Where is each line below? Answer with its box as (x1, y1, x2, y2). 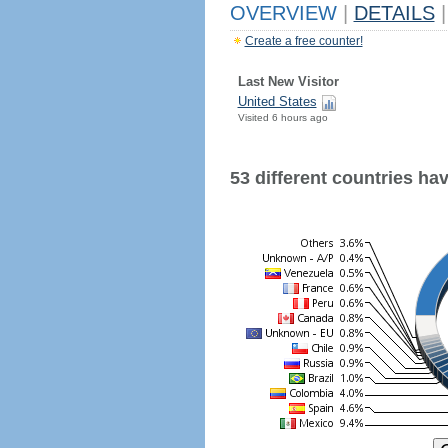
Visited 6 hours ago (237, 112, 328, 123)
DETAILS (353, 2, 435, 24)
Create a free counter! (244, 34, 363, 48)
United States (237, 94, 317, 109)
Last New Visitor (237, 74, 339, 89)
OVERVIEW (229, 2, 343, 24)
